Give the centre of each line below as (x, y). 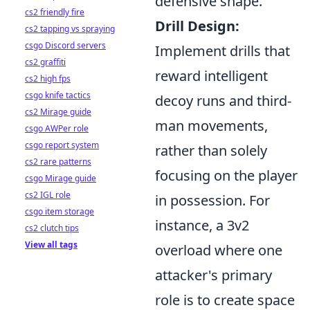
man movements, (211, 126)
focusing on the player (226, 175)
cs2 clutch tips (52, 228)
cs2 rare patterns (58, 162)
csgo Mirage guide (61, 178)
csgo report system (62, 145)
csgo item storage (60, 211)
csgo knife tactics (58, 95)
